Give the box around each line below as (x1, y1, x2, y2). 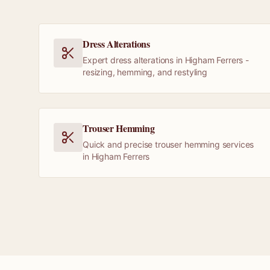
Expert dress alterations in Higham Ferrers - (83, 55, 249, 65)
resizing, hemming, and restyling (83, 67, 207, 77)
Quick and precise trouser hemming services (83, 139, 254, 149)
